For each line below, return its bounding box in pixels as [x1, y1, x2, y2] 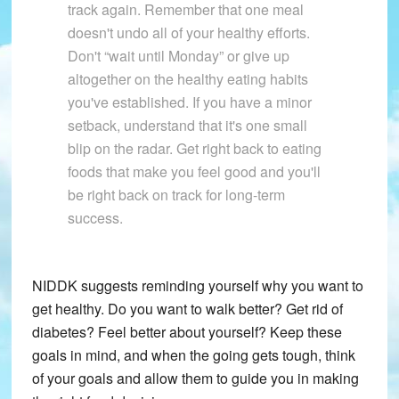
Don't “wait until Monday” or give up [67, 45, 289, 67]
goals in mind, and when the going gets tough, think [31, 345, 355, 366]
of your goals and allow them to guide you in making [31, 368, 359, 389]
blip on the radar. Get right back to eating [67, 138, 322, 159]
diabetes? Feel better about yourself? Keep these [31, 322, 342, 343]
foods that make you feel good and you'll [67, 161, 321, 183]
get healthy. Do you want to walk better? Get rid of [31, 298, 343, 320]
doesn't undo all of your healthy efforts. [67, 22, 310, 44]
